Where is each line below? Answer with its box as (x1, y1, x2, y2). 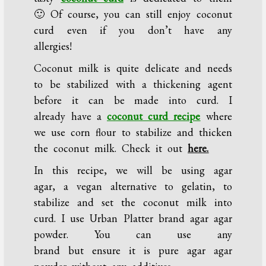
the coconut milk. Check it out (34, 141, 188, 156)
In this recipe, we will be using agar (34, 163, 232, 178)
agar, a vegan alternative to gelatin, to (34, 179, 232, 194)
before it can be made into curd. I (34, 93, 232, 107)
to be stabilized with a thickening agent (34, 77, 232, 91)
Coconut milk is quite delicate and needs (34, 61, 232, 75)
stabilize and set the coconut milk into (34, 195, 232, 210)
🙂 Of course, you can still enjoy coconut (34, 7, 232, 21)
